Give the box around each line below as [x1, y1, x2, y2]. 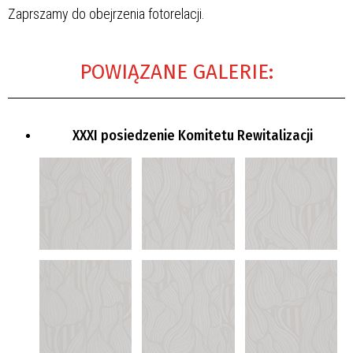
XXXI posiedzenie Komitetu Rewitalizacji [72, 126, 313, 144]
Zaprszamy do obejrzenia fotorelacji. [8, 5, 205, 22]
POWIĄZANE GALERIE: [80, 59, 273, 84]
